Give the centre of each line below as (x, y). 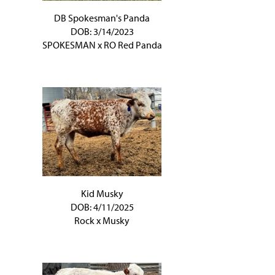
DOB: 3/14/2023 (102, 31)
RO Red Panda (133, 45)
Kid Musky (102, 193)
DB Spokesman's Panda (102, 18)
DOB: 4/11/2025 (102, 207)
